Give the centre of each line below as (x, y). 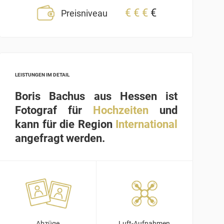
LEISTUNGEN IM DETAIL (42, 75)
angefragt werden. (60, 138)
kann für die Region (65, 124)
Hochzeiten (121, 110)
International (146, 124)
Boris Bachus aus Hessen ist (96, 96)
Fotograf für (54, 110)
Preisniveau (84, 13)
